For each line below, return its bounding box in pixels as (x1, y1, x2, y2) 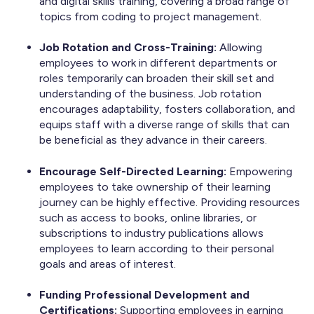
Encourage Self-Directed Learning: (39, 164, 229, 178)
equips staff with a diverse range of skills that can (39, 118, 289, 132)
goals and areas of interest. (39, 257, 176, 271)
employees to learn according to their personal (39, 241, 274, 255)
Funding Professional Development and (39, 288, 250, 302)
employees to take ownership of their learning (39, 179, 271, 193)
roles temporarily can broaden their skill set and (39, 71, 274, 86)
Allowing (219, 41, 262, 55)
